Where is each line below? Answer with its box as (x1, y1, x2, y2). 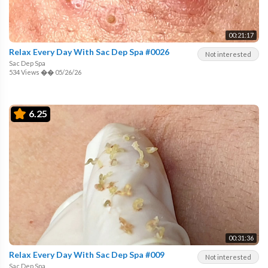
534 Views (9, 68, 39, 76)
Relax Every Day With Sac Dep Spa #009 (9, 249, 165, 260)
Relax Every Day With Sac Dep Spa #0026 (9, 46, 169, 57)
